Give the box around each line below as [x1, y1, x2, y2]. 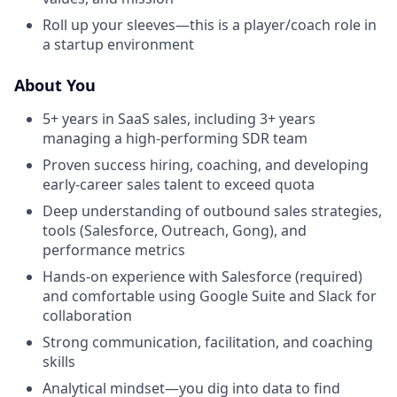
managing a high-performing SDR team [43, 128, 307, 148]
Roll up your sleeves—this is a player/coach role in [43, 15, 377, 35]
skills [43, 352, 75, 371]
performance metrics [43, 240, 185, 260]
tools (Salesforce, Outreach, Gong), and [43, 221, 307, 240]
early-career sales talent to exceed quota [43, 175, 315, 194]
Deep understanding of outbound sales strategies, [43, 201, 382, 221]
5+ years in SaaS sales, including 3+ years [43, 109, 315, 128]
